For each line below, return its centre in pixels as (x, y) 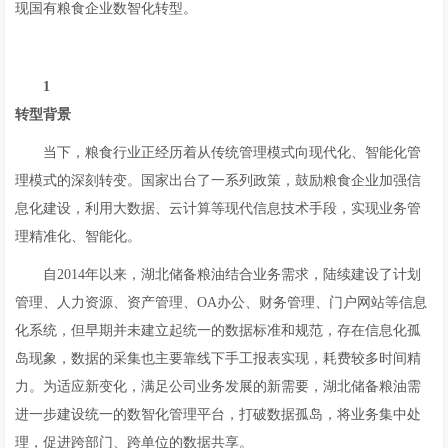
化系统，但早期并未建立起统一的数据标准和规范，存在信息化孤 (218, 330)
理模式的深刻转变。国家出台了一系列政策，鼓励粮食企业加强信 (218, 180)
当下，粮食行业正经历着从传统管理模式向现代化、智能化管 (232, 152)
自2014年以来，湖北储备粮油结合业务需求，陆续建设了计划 (232, 274)
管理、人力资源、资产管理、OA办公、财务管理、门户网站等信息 (221, 302)
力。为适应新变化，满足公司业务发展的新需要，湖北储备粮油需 (218, 386)
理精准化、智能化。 (78, 236)
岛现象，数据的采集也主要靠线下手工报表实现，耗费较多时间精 (218, 358)
